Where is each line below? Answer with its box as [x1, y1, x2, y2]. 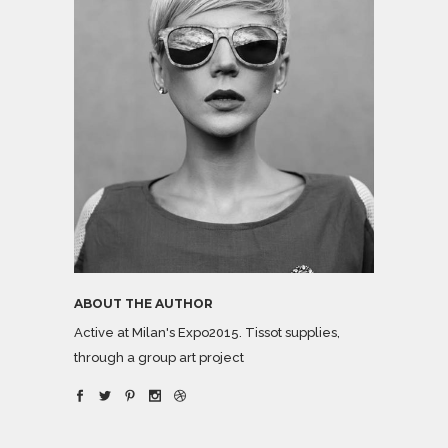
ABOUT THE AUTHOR [74, 295, 213, 311]
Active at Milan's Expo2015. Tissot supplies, [74, 324, 340, 340]
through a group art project [74, 349, 244, 365]
